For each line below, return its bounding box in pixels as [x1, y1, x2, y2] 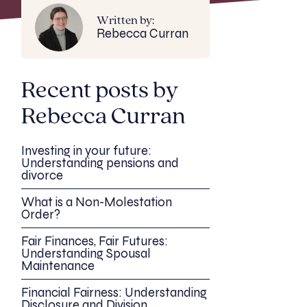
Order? [21, 206, 60, 222]
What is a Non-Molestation [21, 194, 172, 210]
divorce [21, 167, 63, 183]
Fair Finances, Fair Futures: [21, 233, 168, 249]
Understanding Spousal [21, 245, 151, 261]
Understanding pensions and [21, 155, 179, 171]
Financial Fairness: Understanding [21, 284, 207, 300]
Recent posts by [21, 79, 178, 103]
